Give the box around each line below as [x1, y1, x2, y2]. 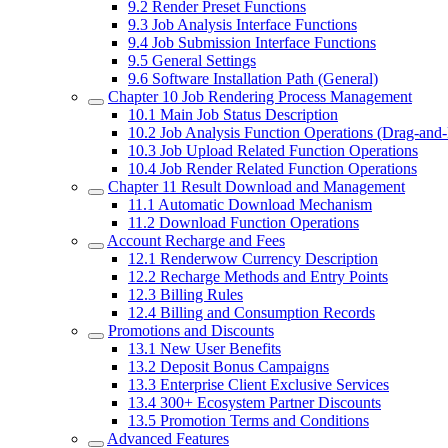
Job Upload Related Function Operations [156, 141, 418, 159]
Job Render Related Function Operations [156, 159, 417, 177]
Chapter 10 [108, 87, 178, 105]
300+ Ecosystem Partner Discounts [156, 393, 381, 411]
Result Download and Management [177, 177, 405, 195]
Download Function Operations [155, 213, 359, 231]
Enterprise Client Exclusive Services [156, 375, 389, 393]
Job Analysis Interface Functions [148, 15, 357, 33]
